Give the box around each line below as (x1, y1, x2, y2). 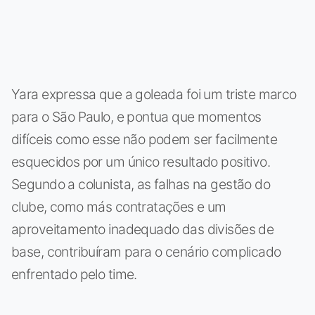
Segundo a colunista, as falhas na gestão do (11, 175, 271, 193)
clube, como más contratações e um (11, 198, 226, 215)
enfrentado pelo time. (11, 265, 137, 283)
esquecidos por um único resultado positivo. (11, 153, 271, 170)
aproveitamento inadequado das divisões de (11, 220, 274, 238)
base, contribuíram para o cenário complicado (11, 243, 281, 260)
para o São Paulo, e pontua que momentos (11, 108, 262, 125)
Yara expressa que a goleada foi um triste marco (11, 85, 297, 103)
